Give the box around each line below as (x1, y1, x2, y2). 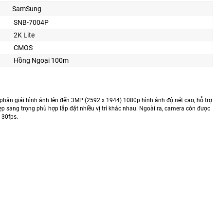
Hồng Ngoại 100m (14, 56, 69, 65)
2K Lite (14, 31, 35, 39)
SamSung (12, 5, 41, 13)
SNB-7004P (14, 18, 49, 27)
